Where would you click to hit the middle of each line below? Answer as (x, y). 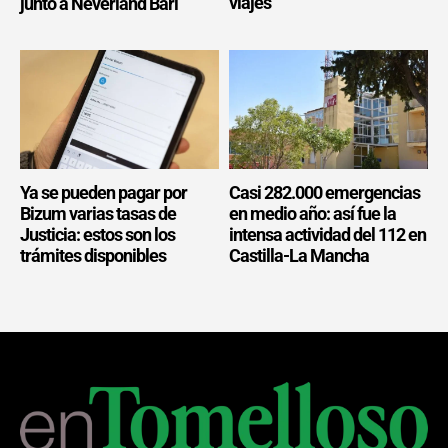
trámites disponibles (93, 256)
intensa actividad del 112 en (327, 235)
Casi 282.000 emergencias (324, 193)
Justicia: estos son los (97, 235)
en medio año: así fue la (312, 214)
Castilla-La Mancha (299, 256)
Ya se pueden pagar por (103, 193)
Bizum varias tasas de (98, 214)
